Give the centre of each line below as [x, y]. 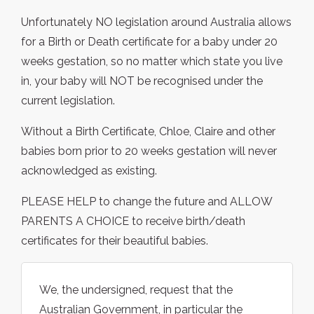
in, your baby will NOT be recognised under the [142, 81]
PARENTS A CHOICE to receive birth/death [133, 221]
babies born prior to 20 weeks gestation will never [149, 151]
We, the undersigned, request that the [136, 290]
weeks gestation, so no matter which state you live [152, 62]
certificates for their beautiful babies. [115, 241]
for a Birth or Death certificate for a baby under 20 [149, 42]
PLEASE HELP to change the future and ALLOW [146, 202]
